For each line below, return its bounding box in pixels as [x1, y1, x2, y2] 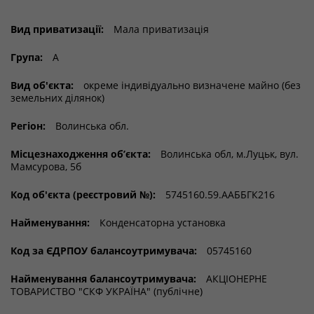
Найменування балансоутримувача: [11, 272, 196, 285]
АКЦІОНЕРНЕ [203, 272, 267, 285]
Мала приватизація [111, 22, 209, 36]
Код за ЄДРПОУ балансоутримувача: [11, 244, 197, 257]
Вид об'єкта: [11, 78, 74, 92]
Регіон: [11, 119, 46, 132]
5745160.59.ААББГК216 [163, 188, 275, 201]
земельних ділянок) [11, 91, 104, 104]
